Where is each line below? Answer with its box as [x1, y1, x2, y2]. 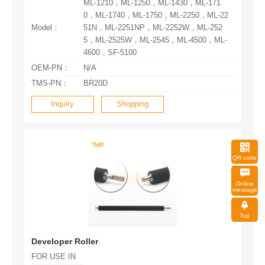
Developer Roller [31, 236, 98, 246]
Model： [31, 24, 60, 33]
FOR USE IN [31, 253, 76, 261]
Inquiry [51, 100, 75, 109]
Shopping [116, 100, 148, 109]
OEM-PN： [31, 64, 70, 73]
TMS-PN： [31, 79, 69, 88]
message [232, 186, 257, 193]
